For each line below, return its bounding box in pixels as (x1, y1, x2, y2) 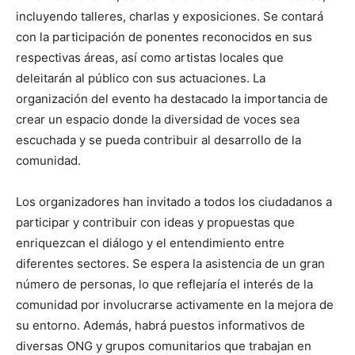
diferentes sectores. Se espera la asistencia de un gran (16, 255, 325, 271)
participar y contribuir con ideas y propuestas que (16, 214, 295, 230)
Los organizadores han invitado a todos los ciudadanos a (16, 193, 332, 209)
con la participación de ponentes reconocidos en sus (16, 29, 312, 44)
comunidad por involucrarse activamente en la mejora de (16, 296, 334, 312)
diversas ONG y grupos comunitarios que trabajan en (16, 338, 311, 353)
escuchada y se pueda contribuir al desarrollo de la (16, 132, 301, 147)
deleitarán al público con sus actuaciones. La (16, 70, 265, 86)
